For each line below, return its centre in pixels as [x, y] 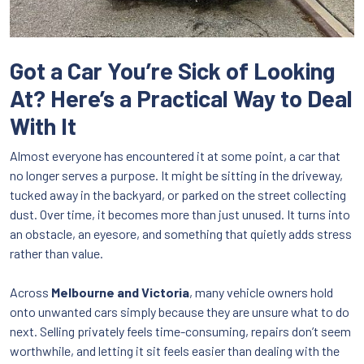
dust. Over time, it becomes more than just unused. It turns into [180, 214]
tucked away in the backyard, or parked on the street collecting [178, 195]
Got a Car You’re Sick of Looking [172, 71]
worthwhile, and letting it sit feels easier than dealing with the [175, 351]
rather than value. [56, 253]
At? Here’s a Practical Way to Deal [181, 98]
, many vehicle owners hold [261, 292]
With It [43, 126]
